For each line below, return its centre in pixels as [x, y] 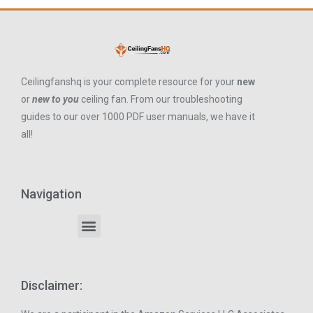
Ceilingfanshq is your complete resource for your [129, 81]
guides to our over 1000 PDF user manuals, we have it [138, 116]
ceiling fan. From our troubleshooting [162, 99]
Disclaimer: [52, 285]
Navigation [51, 194]
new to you [56, 99]
